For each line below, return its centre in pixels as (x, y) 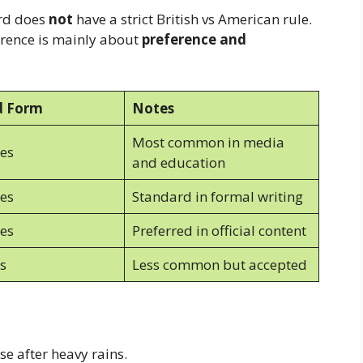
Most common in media (208, 142)
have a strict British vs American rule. (192, 19)
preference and (194, 40)
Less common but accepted (219, 264)
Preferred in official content (219, 230)
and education (178, 162)
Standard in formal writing (217, 196)
